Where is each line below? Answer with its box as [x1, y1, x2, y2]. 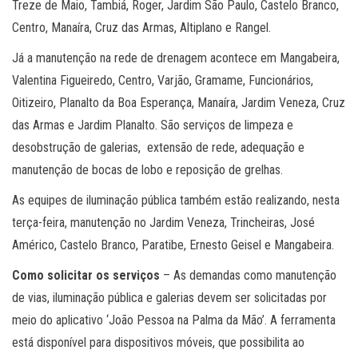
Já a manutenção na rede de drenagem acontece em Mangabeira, [12, 50, 340, 66]
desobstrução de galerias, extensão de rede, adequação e [12, 140, 304, 156]
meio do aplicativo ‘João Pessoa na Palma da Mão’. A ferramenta [12, 312, 336, 328]
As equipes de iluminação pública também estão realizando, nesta [12, 193, 340, 209]
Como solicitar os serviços [12, 268, 160, 284]
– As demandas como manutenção [160, 268, 336, 284]
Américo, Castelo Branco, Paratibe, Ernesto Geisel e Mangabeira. [12, 237, 334, 253]
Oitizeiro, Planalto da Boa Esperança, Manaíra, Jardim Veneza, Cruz [12, 95, 345, 111]
